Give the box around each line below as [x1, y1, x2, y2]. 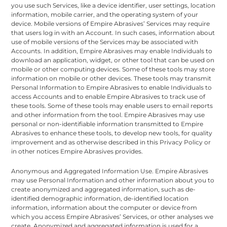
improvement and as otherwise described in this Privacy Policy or [11, 138, 211, 146]
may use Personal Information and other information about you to [11, 176, 215, 184]
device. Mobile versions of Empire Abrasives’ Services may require [11, 19, 210, 27]
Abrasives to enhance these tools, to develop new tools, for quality [11, 129, 213, 137]
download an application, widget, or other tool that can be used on [11, 56, 215, 64]
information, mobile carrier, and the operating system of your [11, 10, 199, 18]
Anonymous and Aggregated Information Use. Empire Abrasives [11, 167, 209, 175]
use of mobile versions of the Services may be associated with [11, 37, 199, 46]
